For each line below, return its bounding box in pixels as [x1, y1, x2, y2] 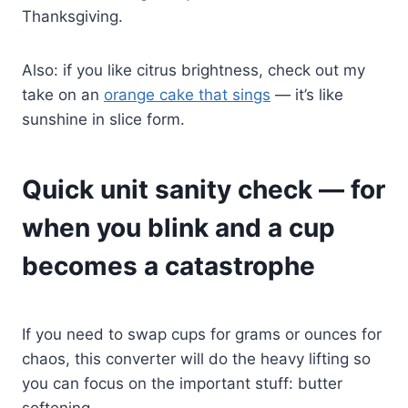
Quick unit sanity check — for [22, 173, 385, 205]
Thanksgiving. [22, 6, 123, 25]
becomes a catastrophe [22, 250, 315, 281]
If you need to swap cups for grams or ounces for [22, 324, 382, 343]
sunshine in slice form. [22, 109, 185, 128]
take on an [22, 85, 104, 104]
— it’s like [270, 85, 343, 104]
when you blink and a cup [22, 211, 335, 243]
